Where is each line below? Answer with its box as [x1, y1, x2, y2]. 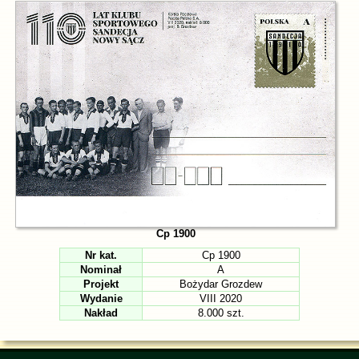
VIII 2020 [200, 292, 242, 305]
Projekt [83, 277, 119, 290]
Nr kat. [85, 248, 117, 261]
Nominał [80, 263, 122, 276]
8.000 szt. [197, 306, 244, 319]
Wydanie [79, 292, 123, 305]
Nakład [84, 306, 118, 319]
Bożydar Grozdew [179, 277, 262, 290]
